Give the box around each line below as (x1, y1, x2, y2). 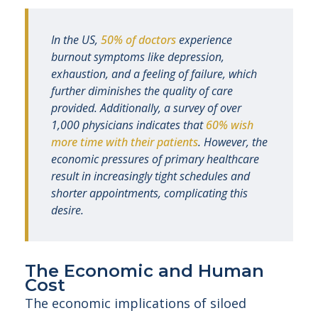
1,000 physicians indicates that (51, 117, 206, 133)
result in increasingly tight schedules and (51, 168, 250, 184)
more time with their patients (51, 134, 198, 150)
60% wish (206, 117, 253, 133)
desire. (51, 202, 84, 218)
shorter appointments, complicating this (51, 185, 248, 201)
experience (176, 32, 232, 48)
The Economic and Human (25, 261, 264, 281)
